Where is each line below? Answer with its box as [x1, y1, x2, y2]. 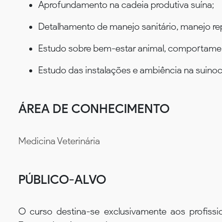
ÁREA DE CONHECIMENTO [18, 101, 169, 116]
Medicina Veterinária [18, 135, 100, 147]
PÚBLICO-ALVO [18, 171, 106, 187]
